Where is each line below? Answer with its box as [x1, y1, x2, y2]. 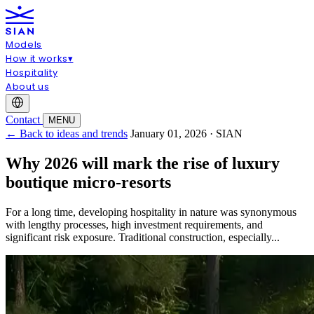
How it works [6, 52, 68, 65]
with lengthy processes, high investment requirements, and [6, 219, 263, 231]
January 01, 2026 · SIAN [130, 128, 243, 140]
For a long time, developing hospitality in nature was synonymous [6, 206, 296, 219]
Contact [6, 114, 43, 126]
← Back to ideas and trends [6, 128, 128, 140]
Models [6, 38, 42, 51]
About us [6, 80, 50, 94]
